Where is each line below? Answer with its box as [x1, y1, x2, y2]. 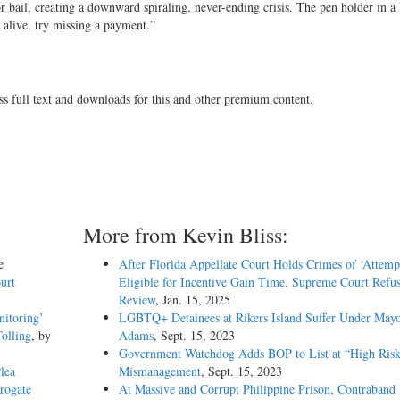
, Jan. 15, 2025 [154, 291, 230, 309]
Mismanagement [118, 362, 201, 380]
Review [118, 291, 155, 309]
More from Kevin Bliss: [82, 221, 288, 250]
